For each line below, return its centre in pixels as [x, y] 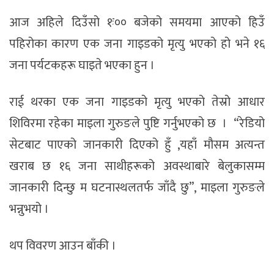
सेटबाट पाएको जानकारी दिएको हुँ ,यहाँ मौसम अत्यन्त [137, 145]
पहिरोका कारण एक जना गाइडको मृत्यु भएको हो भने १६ [137, 44]
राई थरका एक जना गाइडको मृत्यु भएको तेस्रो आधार [137, 102]
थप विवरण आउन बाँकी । [63, 246]
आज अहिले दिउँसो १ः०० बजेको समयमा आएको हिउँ [137, 22]
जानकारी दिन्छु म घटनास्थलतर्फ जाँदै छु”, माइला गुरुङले [137, 187]
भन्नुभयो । [30, 209]
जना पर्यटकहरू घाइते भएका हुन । [84, 65]
